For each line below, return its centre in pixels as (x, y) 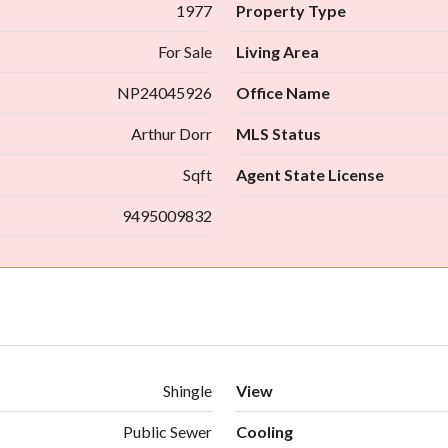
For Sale (185, 51)
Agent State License (310, 174)
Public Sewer (167, 431)
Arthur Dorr (171, 133)
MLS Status (278, 133)
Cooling (264, 431)
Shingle (187, 390)
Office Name (283, 92)
